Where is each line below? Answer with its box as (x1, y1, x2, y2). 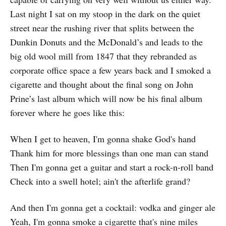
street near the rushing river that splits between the (10, 22, 194, 34)
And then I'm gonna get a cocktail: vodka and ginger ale (10, 201, 215, 214)
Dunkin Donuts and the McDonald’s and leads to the (10, 36, 203, 48)
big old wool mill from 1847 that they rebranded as (10, 50, 197, 63)
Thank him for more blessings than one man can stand (10, 147, 208, 159)
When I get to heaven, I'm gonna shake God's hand (10, 133, 196, 145)
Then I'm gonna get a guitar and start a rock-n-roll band (10, 161, 213, 174)
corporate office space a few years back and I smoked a (10, 64, 211, 77)
